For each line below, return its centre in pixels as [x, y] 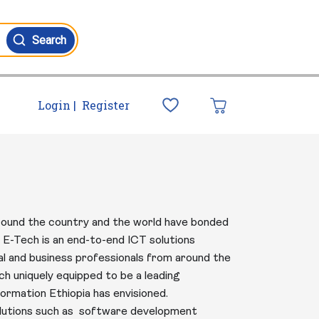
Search [49, 40]
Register [105, 105]
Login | [57, 105]
